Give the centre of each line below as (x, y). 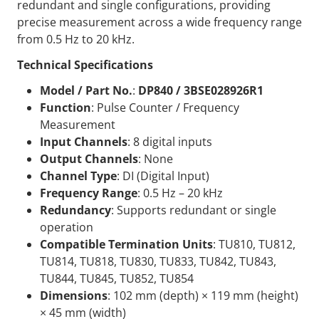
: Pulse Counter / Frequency (165, 108)
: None (156, 159)
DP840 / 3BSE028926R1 (201, 90)
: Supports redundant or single (194, 210)
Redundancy (75, 210)
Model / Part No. (86, 90)
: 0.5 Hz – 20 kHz (180, 193)
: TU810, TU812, (254, 244)
